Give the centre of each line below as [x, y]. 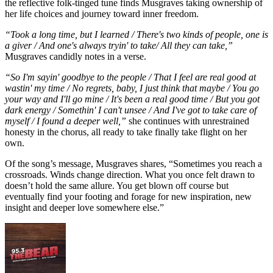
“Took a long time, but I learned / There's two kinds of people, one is [136, 35]
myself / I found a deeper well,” [66, 121]
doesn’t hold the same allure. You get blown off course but [117, 186]
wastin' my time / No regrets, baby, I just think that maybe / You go [132, 88]
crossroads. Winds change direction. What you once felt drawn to [130, 175]
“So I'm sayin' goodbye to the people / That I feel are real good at [130, 77]
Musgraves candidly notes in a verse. [76, 57]
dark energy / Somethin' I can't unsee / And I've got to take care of [131, 110]
